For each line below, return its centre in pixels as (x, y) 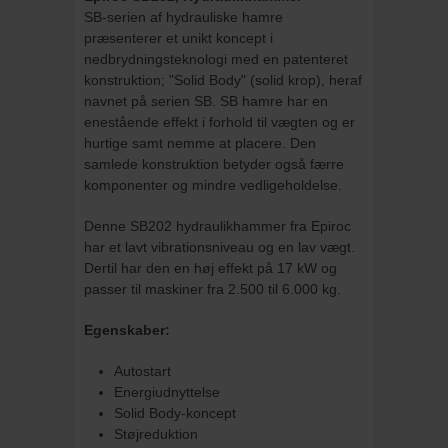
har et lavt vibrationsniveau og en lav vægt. (219, 247)
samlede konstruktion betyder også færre (214, 164)
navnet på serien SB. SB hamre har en (206, 101)
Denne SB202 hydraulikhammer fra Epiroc (217, 226)
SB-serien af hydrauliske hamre (183, 17)
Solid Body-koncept (175, 413)
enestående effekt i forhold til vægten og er (219, 122)
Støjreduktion (156, 434)
